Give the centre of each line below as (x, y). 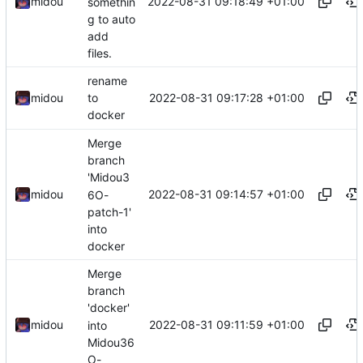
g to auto (111, 19)
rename (107, 81)
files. (100, 53)
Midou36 (111, 342)
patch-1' (109, 211)
